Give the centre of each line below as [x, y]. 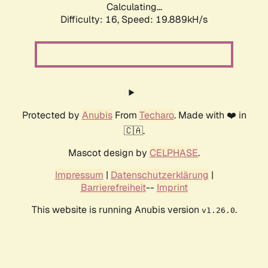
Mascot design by [109, 153]
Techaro [156, 115]
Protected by [52, 115]
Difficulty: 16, [91, 20]
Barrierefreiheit [113, 188]
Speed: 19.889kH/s [165, 20]
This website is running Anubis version [116, 210]
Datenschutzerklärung [159, 175]
